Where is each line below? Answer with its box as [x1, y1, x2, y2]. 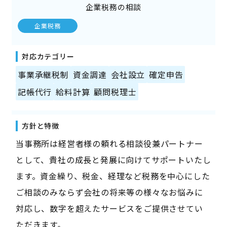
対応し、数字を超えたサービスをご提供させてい [15, 202, 203, 215]
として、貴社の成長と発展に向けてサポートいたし [15, 154, 211, 166]
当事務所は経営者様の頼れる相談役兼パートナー [15, 137, 203, 150]
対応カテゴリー [21, 51, 74, 62]
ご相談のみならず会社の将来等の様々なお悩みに [15, 186, 203, 199]
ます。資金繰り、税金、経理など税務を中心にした [15, 170, 210, 182]
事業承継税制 [17, 68, 69, 81]
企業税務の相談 [85, 2, 142, 13]
